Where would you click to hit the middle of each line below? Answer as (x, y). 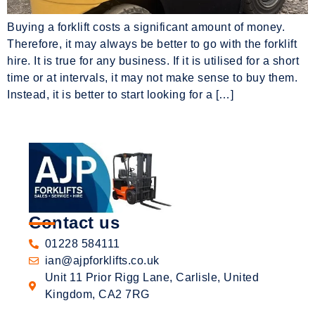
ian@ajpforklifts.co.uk (102, 260)
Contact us (75, 222)
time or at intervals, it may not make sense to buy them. (152, 78)
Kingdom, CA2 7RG (97, 294)
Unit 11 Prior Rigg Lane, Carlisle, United (152, 277)
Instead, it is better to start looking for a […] (120, 95)
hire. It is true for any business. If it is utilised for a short (153, 61)
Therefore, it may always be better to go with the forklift (152, 44)
